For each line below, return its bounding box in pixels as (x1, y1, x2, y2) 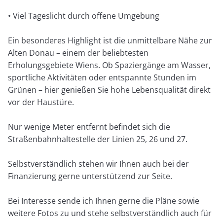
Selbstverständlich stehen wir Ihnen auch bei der (8, 158, 189, 169)
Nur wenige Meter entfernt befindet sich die (8, 121, 171, 132)
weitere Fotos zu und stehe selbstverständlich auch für (8, 207, 212, 219)
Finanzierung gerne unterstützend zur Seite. (8, 170, 173, 182)
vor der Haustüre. (8, 96, 74, 108)
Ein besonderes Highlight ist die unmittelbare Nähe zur (8, 35, 213, 46)
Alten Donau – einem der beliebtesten (8, 47, 149, 58)
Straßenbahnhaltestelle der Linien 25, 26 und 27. (8, 133, 188, 145)
